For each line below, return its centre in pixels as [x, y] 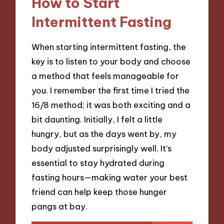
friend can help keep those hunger [99, 191]
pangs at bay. [60, 206]
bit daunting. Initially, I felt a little [97, 119]
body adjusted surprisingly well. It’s [102, 148]
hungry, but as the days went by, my [104, 133]
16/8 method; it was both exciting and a [111, 104]
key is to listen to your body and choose [111, 61]
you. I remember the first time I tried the [111, 90]
